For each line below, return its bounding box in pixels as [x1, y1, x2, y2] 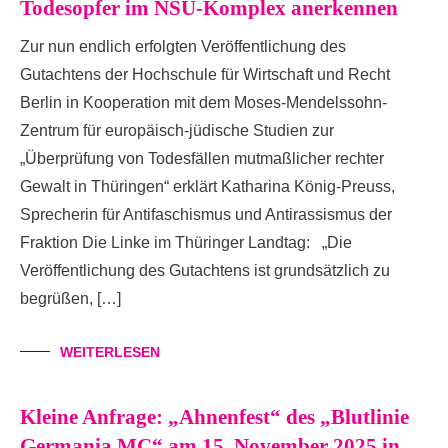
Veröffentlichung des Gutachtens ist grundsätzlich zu [20, 261, 390, 279]
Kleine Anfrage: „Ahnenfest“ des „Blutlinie [20, 404, 409, 429]
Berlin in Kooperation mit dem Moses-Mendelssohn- [20, 93, 387, 111]
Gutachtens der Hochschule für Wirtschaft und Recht [20, 65, 390, 83]
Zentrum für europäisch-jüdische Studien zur [20, 121, 334, 139]
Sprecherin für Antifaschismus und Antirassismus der [20, 205, 392, 223]
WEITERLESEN [60, 343, 160, 360]
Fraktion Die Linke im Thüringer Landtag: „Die [20, 233, 352, 251]
